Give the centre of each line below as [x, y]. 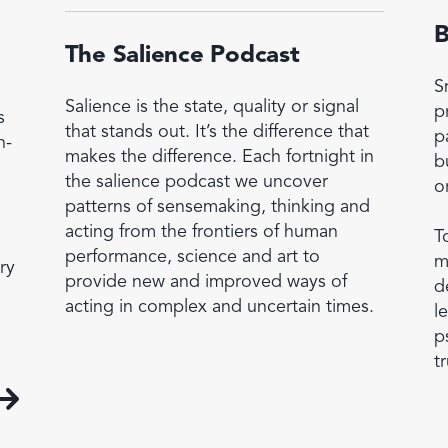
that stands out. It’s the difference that [216, 131]
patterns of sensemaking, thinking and [217, 206]
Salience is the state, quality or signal [211, 106]
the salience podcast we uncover [196, 181]
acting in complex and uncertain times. [219, 306]
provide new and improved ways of [205, 281]
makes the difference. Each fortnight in [219, 156]
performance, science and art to [192, 256]
